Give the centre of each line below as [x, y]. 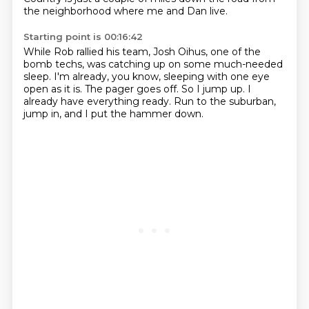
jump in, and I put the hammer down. [113, 114]
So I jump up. [214, 89]
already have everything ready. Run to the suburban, [149, 101]
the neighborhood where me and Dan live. [125, 11]
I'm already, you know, [108, 77]
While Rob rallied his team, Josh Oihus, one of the [142, 52]
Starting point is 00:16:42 [83, 37]
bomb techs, [55, 64]
